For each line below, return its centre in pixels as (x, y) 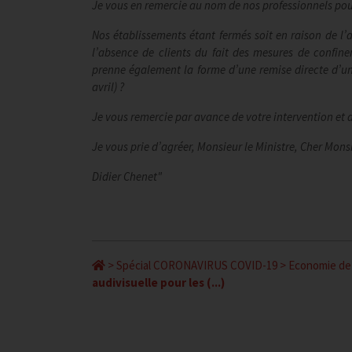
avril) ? (108, 87)
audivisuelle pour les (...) (158, 282)
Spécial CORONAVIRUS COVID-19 (197, 265)
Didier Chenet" (127, 176)
